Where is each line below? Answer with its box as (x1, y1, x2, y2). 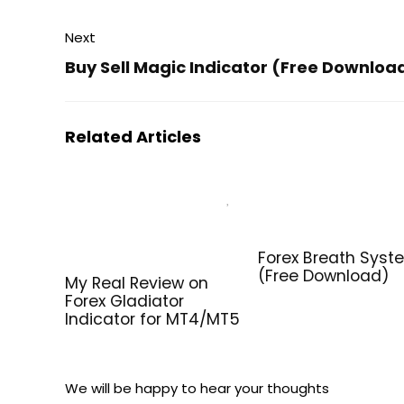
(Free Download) (258, 264, 390, 287)
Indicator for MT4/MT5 (65, 308, 241, 330)
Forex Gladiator (65, 289, 185, 312)
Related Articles (65, 124, 201, 148)
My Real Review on (65, 271, 209, 294)
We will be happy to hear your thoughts (65, 378, 329, 398)
